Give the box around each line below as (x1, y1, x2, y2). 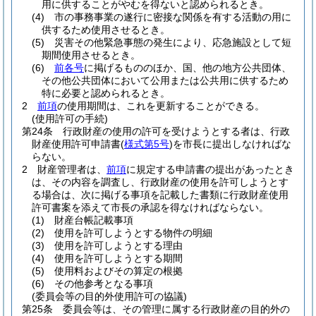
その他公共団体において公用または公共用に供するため (42, 75, 288, 86)
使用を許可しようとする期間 (54, 253, 183, 264)
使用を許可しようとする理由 (54, 240, 183, 251)
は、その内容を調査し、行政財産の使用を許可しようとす (32, 176, 288, 188)
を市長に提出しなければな (173, 138, 291, 150)
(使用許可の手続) (32, 113, 108, 124)
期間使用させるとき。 (42, 49, 140, 61)
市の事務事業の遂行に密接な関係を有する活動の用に (54, 11, 291, 23)
